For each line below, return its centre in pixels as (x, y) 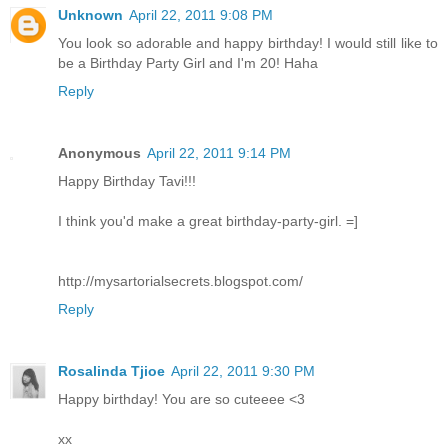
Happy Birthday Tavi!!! (127, 180)
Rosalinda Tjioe (111, 370)
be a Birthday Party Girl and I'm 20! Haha (188, 62)
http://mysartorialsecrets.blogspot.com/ (180, 280)
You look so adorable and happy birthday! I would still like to (248, 42)
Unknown (90, 14)
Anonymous (99, 152)
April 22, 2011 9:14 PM (219, 152)
